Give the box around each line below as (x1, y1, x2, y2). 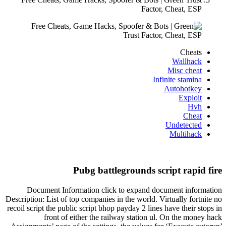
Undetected (165, 120, 202, 129)
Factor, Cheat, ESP (141, 4, 202, 13)
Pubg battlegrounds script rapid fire (73, 165, 222, 176)
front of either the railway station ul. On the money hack (44, 213, 222, 222)
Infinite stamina (153, 75, 202, 84)
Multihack (169, 129, 202, 138)
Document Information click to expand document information (27, 186, 222, 195)
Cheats (180, 47, 202, 56)
